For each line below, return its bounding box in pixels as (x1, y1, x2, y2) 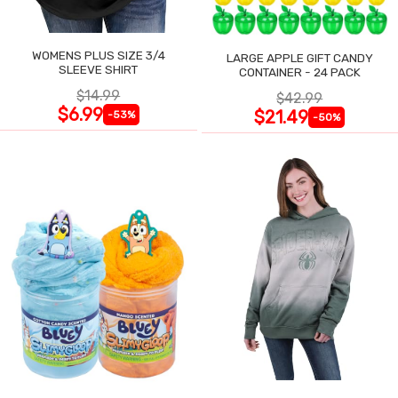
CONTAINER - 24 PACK (238, 65, 361, 80)
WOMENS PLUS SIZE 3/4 (31, 48, 165, 63)
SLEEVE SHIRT (59, 62, 139, 77)
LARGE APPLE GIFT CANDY (226, 51, 373, 66)
